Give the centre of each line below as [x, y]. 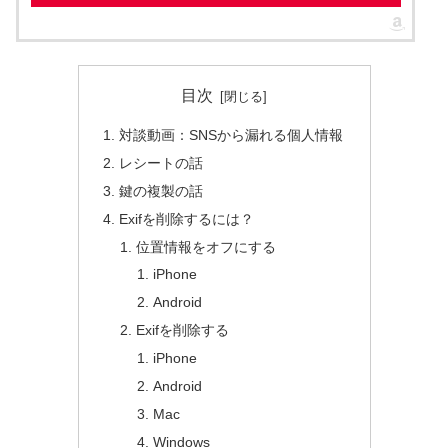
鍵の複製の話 [160, 190]
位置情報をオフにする [206, 246]
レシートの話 [160, 162]
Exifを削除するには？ [186, 218]
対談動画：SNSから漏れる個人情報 [230, 135]
